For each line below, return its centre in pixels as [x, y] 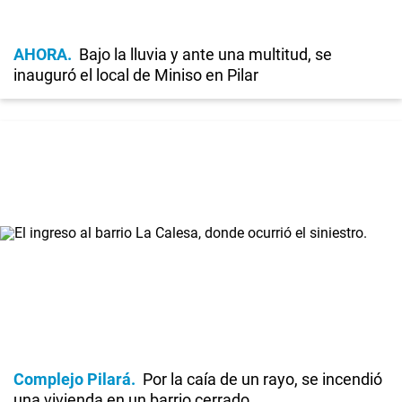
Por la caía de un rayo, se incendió [262, 379]
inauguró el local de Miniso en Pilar [136, 74]
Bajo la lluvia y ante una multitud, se [205, 54]
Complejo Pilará [72, 379]
